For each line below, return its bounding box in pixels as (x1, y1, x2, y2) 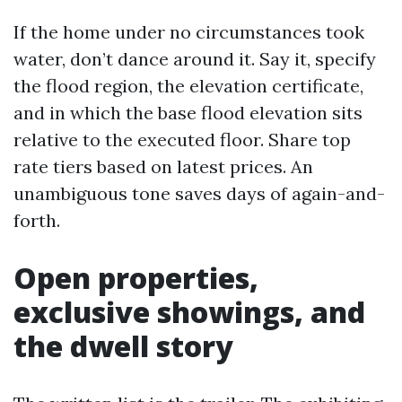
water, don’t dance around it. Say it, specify (13, 48, 376, 70)
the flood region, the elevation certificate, (13, 74, 363, 97)
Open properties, (13, 258, 258, 297)
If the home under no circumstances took (13, 21, 364, 43)
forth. (13, 209, 60, 232)
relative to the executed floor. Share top (13, 128, 351, 151)
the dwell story (13, 327, 233, 365)
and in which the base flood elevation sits (13, 101, 363, 124)
